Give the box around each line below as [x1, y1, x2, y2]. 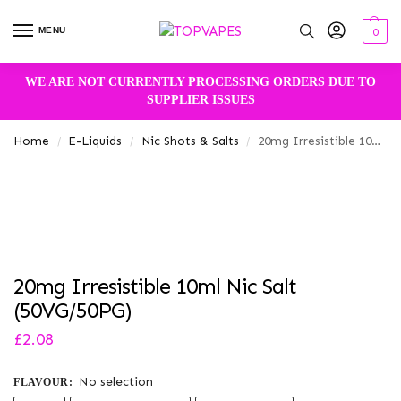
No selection [78, 373, 153, 389]
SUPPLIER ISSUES [146, 93, 255, 107]
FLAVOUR [13, 375, 69, 388]
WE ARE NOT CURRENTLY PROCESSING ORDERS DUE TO [25, 75, 376, 89]
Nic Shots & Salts [141, 132, 239, 149]
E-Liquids [68, 132, 123, 149]
